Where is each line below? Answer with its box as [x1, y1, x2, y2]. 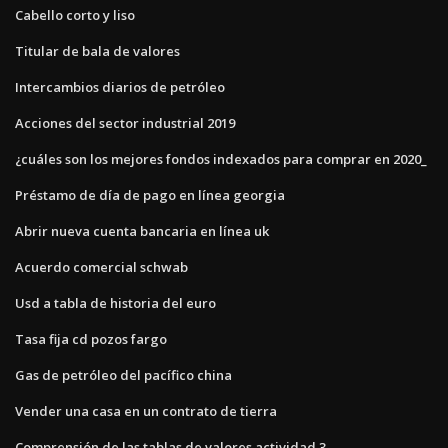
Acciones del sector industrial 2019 [15, 113, 235, 132]
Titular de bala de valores [15, 41, 180, 60]
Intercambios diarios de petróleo [15, 77, 225, 96]
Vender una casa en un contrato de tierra [15, 401, 277, 420]
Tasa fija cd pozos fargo [15, 329, 167, 348]
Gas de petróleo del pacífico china [15, 365, 232, 384]
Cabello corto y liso [15, 5, 135, 24]
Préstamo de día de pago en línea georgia [15, 185, 285, 204]
